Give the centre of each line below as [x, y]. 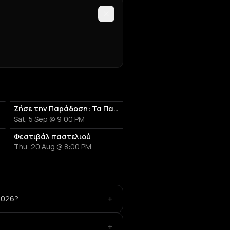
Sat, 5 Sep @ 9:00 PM [49, 119]
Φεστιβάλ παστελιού [52, 136]
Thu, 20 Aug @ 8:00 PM [52, 147]
